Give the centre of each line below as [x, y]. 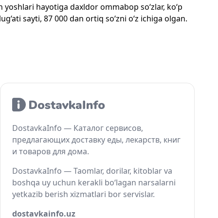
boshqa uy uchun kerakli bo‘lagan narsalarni [94, 182]
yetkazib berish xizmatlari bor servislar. [83, 194]
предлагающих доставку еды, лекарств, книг [96, 140]
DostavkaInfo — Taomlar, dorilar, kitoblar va [92, 171]
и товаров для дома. [51, 151]
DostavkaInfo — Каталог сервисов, [78, 128]
